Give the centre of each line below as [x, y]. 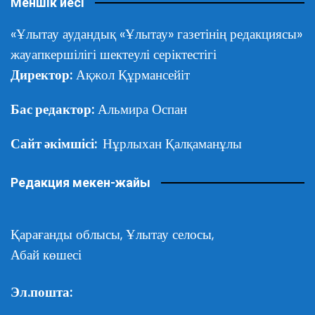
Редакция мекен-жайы [81, 182]
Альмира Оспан [141, 109]
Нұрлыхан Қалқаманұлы [172, 143]
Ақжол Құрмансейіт [131, 75]
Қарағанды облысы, [68, 234]
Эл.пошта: [41, 292]
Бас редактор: [52, 109]
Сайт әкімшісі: [57, 143]
